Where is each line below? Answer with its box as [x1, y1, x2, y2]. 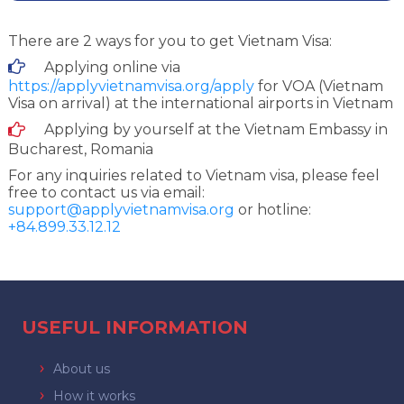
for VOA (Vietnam [253, 78, 383, 96]
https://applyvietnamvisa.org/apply [7, 78, 254, 96]
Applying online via [43, 59, 180, 77]
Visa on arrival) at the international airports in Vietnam [7, 95, 393, 113]
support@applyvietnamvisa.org [7, 200, 234, 218]
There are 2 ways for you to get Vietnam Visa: [7, 32, 332, 50]
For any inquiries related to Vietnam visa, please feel [7, 166, 380, 184]
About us [52, 360, 110, 377]
